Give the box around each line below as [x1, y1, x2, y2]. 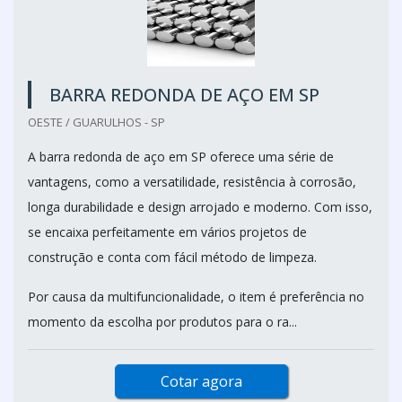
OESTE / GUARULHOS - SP [28, 114, 165, 130]
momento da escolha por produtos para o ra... [28, 313, 297, 330]
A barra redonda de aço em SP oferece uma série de [28, 148, 334, 165]
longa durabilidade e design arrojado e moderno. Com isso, [28, 198, 372, 215]
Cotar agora [160, 371, 242, 391]
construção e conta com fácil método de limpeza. [28, 249, 317, 266]
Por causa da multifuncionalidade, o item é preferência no [28, 288, 364, 305]
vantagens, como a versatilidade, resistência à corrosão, [28, 173, 356, 190]
